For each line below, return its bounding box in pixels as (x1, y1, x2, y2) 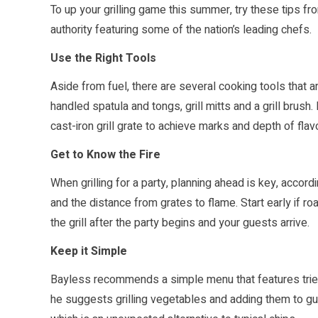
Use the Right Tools (50, 50, 156, 67)
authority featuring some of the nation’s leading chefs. (50, 21, 312, 39)
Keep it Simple (50, 243, 127, 261)
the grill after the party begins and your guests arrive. (50, 214, 309, 232)
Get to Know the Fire (50, 146, 160, 164)
